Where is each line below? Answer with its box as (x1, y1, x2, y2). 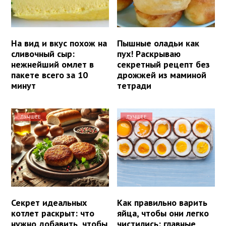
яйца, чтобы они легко (117, 207, 209, 219)
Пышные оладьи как (117, 37, 200, 49)
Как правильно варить (117, 196, 208, 208)
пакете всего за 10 (11, 69, 88, 81)
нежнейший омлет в (11, 58, 94, 70)
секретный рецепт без (117, 58, 210, 70)
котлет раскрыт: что (11, 207, 94, 219)
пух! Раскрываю (117, 47, 181, 60)
